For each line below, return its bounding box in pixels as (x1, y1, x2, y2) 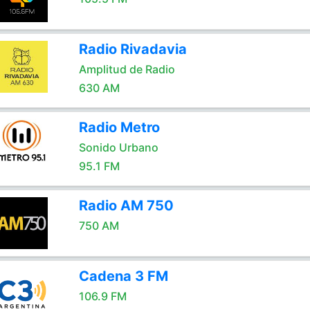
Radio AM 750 (78, 197, 174, 214)
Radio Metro (78, 119, 160, 136)
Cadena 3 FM (78, 268, 168, 284)
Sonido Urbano (78, 140, 158, 154)
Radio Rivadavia (78, 41, 187, 57)
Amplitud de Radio (78, 62, 175, 76)
